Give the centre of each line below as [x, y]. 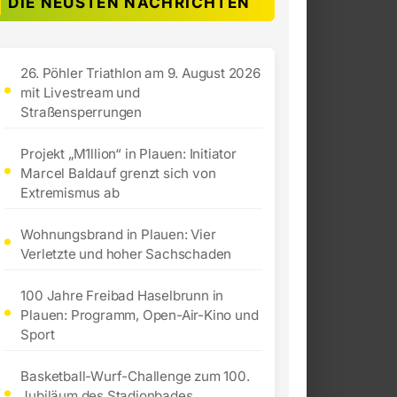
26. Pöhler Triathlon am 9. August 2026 [140, 74]
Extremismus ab [70, 193]
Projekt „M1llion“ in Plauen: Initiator [128, 154]
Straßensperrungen [81, 113]
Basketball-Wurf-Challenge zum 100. [135, 377]
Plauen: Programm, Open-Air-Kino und [140, 315]
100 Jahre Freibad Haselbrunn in [122, 296]
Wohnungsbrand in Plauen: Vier [118, 235]
